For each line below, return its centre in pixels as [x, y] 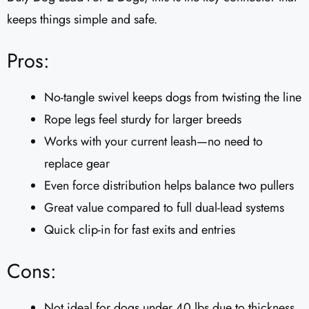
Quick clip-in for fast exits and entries [140, 230]
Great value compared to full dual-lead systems [164, 208]
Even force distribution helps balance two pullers [169, 186]
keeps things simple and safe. [82, 20]
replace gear [77, 164]
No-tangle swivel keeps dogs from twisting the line [173, 98]
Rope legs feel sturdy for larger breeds [143, 120]
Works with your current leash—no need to [153, 142]
